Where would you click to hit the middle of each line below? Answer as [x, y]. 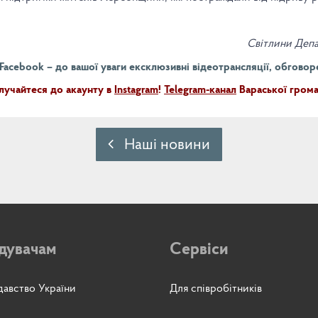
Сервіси [199, 250]
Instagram [136, 90]
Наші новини [162, 145]
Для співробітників [216, 289]
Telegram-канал [200, 90]
